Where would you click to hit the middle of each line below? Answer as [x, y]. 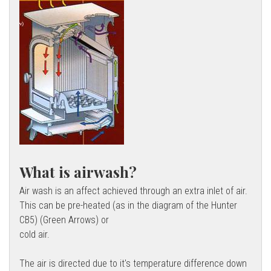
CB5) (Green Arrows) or [64, 220]
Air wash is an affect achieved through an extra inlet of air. [133, 191]
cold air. [34, 235]
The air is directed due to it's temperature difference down [133, 264]
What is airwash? [78, 171]
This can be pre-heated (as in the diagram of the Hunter [128, 206]
